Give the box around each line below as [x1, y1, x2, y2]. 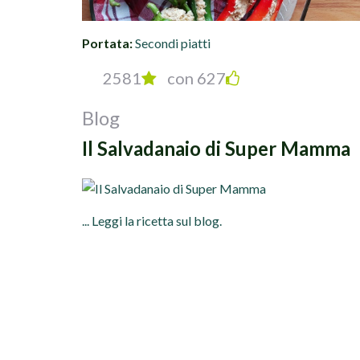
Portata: [82, 35, 133, 51]
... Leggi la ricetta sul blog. [82, 212, 222, 228]
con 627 [164, 68, 226, 88]
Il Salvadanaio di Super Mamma [82, 137, 350, 161]
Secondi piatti [135, 35, 211, 51]
